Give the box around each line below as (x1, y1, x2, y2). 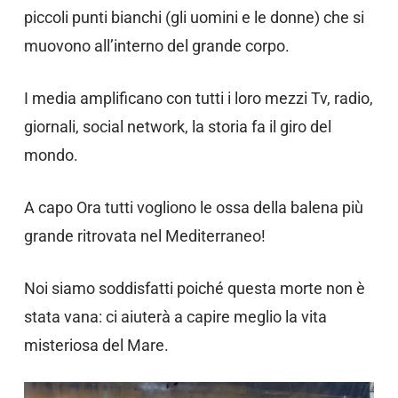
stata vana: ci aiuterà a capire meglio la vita (23, 307, 327, 327)
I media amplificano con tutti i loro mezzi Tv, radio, (23, 89, 373, 108)
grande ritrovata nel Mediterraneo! (23, 227, 266, 246)
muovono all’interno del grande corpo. (23, 36, 290, 56)
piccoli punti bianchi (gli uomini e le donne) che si (23, 8, 364, 28)
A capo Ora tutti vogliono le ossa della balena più (23, 198, 363, 218)
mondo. (23, 146, 78, 165)
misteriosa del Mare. (23, 336, 169, 355)
